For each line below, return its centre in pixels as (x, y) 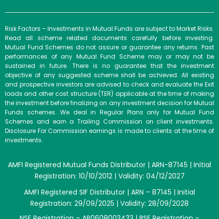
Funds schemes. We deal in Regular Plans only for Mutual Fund (109, 112)
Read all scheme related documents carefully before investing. (109, 38)
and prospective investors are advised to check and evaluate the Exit (109, 84)
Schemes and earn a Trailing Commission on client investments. (109, 121)
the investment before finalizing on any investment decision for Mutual (109, 103)
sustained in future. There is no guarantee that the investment (109, 66)
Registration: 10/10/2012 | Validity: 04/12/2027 (109, 176)
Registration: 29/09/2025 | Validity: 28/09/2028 (109, 203)
